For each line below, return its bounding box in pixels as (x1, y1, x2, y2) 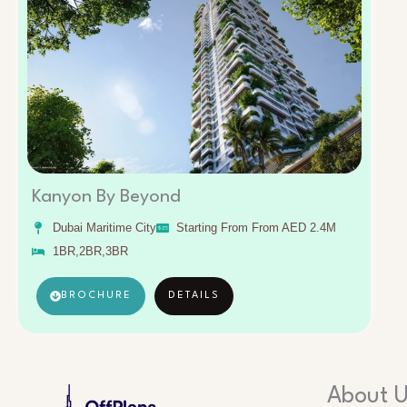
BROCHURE (61, 291, 132, 302)
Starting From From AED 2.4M (176, 221, 336, 235)
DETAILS (168, 291, 220, 302)
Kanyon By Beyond (32, 188, 181, 207)
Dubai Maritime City (52, 221, 156, 235)
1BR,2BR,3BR (52, 244, 128, 259)
